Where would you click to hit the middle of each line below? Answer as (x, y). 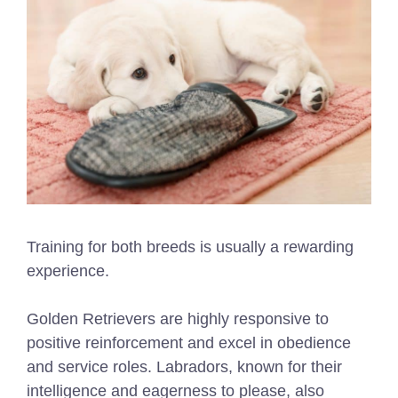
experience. (68, 271)
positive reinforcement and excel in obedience (189, 343)
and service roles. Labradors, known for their (184, 367)
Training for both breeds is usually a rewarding (190, 247)
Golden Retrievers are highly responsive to (178, 319)
